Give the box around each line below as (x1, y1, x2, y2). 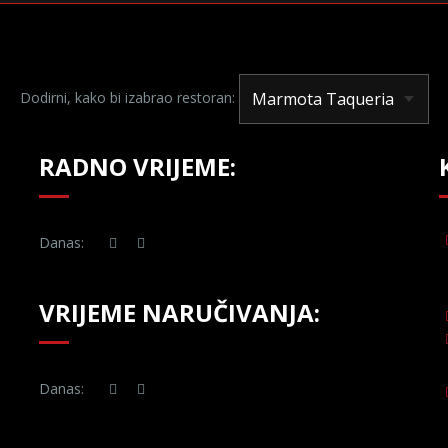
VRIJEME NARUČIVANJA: (39, 296, 320, 329)
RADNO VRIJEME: (39, 150, 236, 183)
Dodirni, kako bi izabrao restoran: (19, 87, 235, 107)
